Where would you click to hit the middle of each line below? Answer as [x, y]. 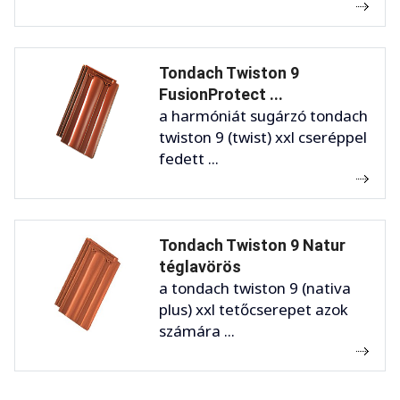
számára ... [197, 330]
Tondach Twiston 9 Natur [252, 245]
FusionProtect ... [221, 94]
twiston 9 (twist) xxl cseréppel [263, 137]
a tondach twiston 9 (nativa [255, 287]
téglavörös [200, 266]
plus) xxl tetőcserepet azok [254, 309]
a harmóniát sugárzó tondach [263, 115]
